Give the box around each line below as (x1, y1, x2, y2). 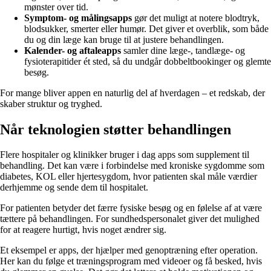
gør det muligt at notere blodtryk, (132, 12, 260, 23)
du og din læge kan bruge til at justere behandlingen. (24, 34, 224, 45)
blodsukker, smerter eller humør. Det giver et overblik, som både (24, 23, 269, 34)
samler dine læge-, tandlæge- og (121, 45, 245, 56)
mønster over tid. (24, 1, 88, 12)
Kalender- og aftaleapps (24, 45, 121, 56)
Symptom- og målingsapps (24, 12, 132, 23)
